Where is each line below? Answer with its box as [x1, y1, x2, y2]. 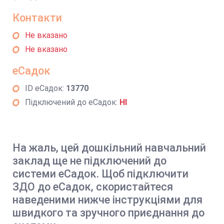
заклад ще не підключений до [12, 154, 166, 167]
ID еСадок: [25, 83, 66, 93]
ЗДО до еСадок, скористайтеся [12, 180, 173, 193]
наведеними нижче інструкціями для [12, 193, 202, 206]
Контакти [12, 11, 62, 24]
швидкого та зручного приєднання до [12, 206, 204, 219]
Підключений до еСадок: [25, 97, 119, 107]
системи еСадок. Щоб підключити [12, 167, 188, 180]
